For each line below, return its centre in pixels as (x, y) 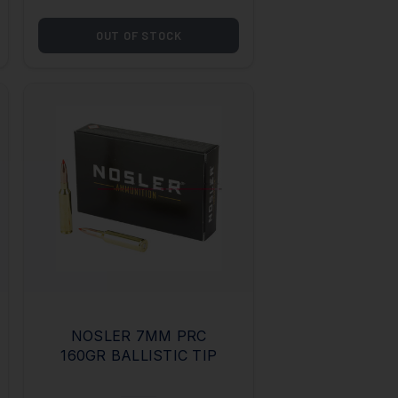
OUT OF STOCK (139, 35)
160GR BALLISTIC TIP (139, 355)
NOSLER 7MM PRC (139, 335)
